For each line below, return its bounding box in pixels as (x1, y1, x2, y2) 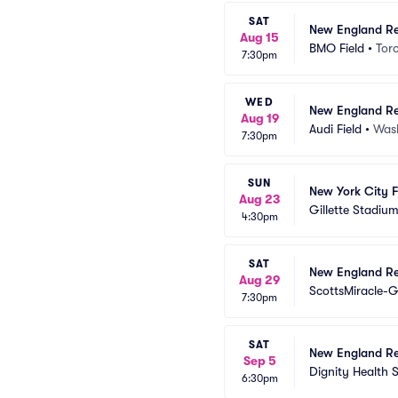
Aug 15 (240, 30, 279, 44)
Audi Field (309, 121, 362, 136)
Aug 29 (239, 273, 280, 287)
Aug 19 (240, 111, 279, 125)
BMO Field (309, 40, 364, 55)
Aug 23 (239, 192, 280, 206)
